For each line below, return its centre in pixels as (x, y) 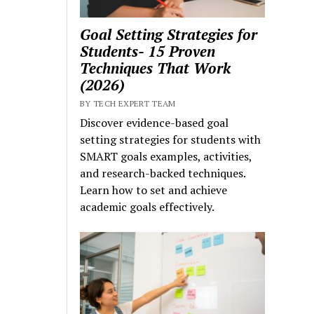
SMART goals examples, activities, (166, 156)
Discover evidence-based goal (155, 122)
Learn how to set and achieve (154, 190)
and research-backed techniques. (163, 173)
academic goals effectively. (148, 206)
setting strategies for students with (171, 139)
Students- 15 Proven (148, 51)
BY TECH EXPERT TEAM (128, 103)
